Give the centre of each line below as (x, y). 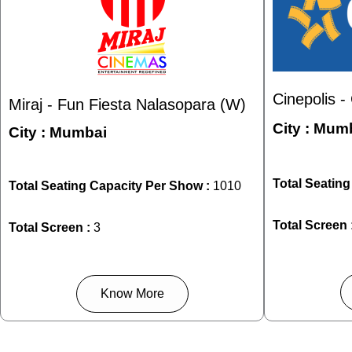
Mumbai (78, 132)
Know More (132, 293)
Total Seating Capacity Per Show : (111, 186)
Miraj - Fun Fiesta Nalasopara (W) (127, 104)
